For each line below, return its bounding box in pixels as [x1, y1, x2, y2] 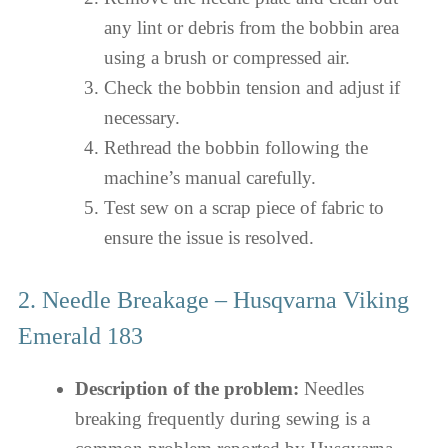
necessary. [103, 107, 180, 128]
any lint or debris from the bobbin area [103, 17, 399, 38]
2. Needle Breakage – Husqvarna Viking [18, 286, 409, 313]
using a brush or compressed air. [103, 47, 350, 68]
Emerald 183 [18, 322, 143, 349]
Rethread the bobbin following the [103, 137, 368, 158]
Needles [299, 377, 364, 399]
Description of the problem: [75, 377, 299, 399]
